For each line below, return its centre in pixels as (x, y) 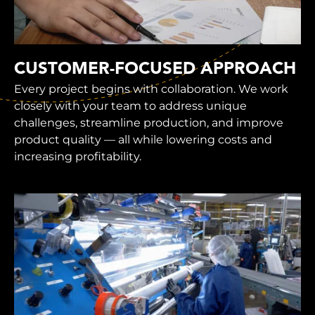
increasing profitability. (78, 157)
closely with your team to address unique (130, 106)
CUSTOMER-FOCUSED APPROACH (155, 70)
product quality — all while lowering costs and (143, 140)
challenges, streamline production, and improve (149, 123)
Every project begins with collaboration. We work (151, 89)
